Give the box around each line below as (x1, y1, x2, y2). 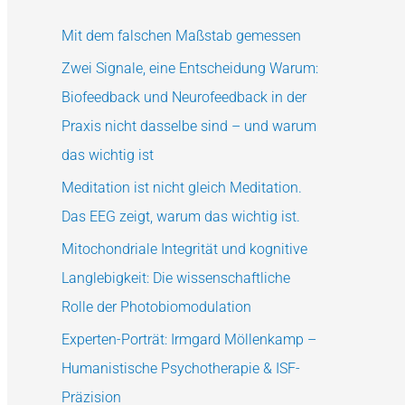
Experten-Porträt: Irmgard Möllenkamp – (61, 331, 316, 349)
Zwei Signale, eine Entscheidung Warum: (61, 60, 318, 78)
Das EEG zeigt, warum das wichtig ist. (61, 208, 300, 226)
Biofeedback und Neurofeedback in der (61, 89, 306, 107)
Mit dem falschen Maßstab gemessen (61, 27, 301, 45)
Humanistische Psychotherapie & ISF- (61, 360, 300, 378)
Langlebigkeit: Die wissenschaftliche (61, 269, 290, 287)
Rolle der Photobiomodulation (61, 298, 251, 316)
